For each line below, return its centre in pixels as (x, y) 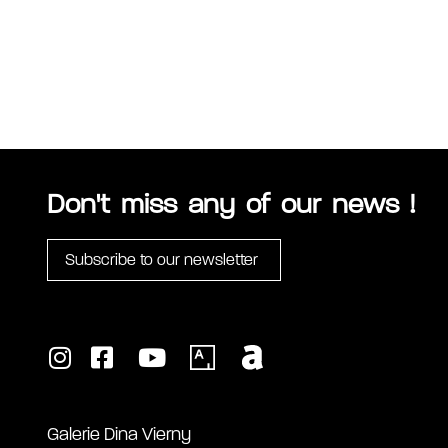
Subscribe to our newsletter (161, 260)
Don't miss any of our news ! (231, 203)
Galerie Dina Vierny (119, 434)
